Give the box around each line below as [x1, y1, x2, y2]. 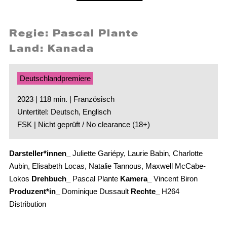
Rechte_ [130, 187, 160, 196]
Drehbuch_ [31, 174, 70, 183]
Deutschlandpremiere [19, 74, 91, 83]
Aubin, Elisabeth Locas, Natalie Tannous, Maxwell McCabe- [9, 162, 206, 171]
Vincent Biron [151, 174, 198, 183]
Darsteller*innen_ [9, 149, 70, 158]
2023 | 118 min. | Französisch [17, 95, 115, 104]
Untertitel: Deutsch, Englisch [17, 107, 111, 117]
